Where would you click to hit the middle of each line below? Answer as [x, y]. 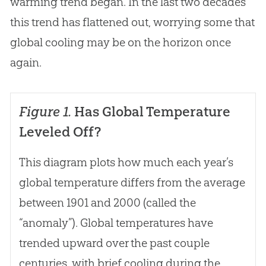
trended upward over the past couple [114, 243]
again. [26, 62]
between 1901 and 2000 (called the [107, 202]
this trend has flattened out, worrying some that [132, 22]
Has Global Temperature [151, 111]
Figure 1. [45, 111]
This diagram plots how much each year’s [126, 162]
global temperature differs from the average [132, 182]
